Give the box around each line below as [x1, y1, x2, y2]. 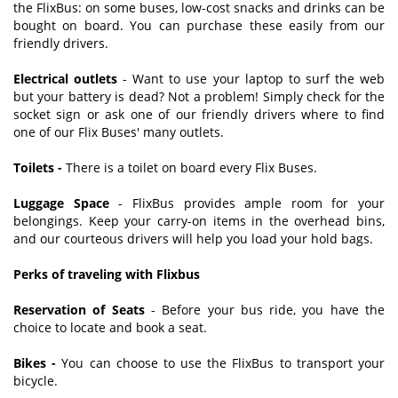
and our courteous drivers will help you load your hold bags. [13, 229, 373, 247]
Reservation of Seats [13, 300, 145, 318]
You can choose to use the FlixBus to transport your [56, 354, 386, 371]
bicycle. [13, 371, 58, 389]
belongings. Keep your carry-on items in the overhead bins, [13, 211, 385, 229]
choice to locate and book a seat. [13, 318, 207, 336]
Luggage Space [13, 194, 109, 211]
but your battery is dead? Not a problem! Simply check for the [13, 87, 385, 105]
